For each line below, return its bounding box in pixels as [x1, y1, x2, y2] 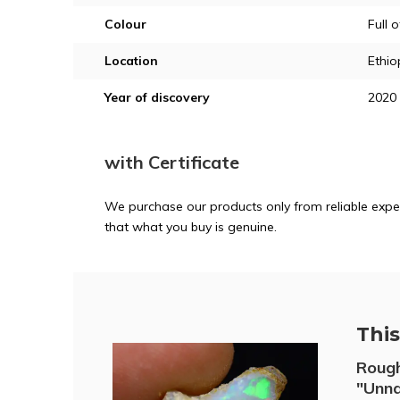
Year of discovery [104, 88, 210, 105]
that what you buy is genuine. [104, 218, 277, 235]
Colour [104, 15, 146, 32]
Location [104, 52, 158, 69]
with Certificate [104, 150, 239, 173]
